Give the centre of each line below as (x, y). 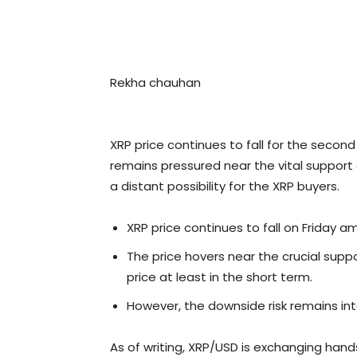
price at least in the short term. (220, 277)
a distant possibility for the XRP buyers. (225, 186)
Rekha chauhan (155, 83)
